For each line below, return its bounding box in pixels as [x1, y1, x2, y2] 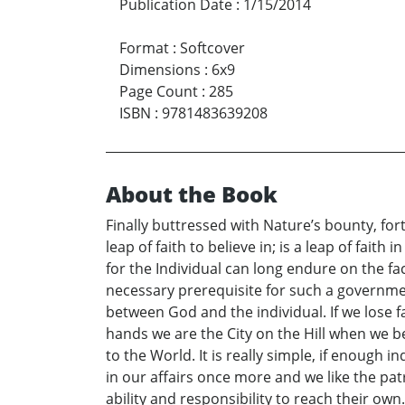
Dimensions [119, 60, 201, 80]
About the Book [106, 179, 278, 210]
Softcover [180, 38, 245, 59]
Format [119, 38, 169, 59]
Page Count [119, 81, 198, 102]
